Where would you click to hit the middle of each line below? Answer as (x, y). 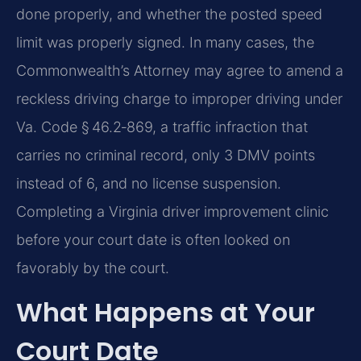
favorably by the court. (93, 268)
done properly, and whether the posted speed (169, 15)
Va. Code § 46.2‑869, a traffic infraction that (162, 127)
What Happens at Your (166, 313)
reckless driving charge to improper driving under (179, 99)
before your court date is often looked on (153, 240)
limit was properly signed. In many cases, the (165, 43)
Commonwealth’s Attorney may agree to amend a (180, 71)
